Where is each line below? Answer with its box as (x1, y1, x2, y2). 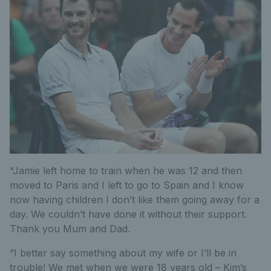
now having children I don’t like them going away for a (10, 194, 260, 206)
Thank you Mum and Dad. (10, 223, 130, 235)
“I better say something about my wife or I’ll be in (10, 247, 237, 260)
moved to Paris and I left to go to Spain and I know (10, 179, 244, 192)
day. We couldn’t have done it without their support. (10, 208, 247, 221)
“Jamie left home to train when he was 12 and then (10, 165, 242, 177)
